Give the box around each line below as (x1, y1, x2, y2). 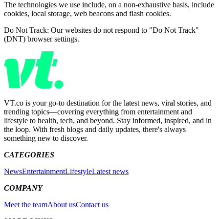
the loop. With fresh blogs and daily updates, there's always (4, 125, 186, 133)
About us (47, 200, 76, 209)
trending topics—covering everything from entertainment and (4, 107, 192, 116)
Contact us (76, 200, 109, 209)
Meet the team (4, 200, 47, 209)
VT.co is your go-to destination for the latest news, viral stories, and (4, 98, 212, 107)
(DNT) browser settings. (4, 35, 79, 43)
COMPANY (4, 183, 43, 192)
